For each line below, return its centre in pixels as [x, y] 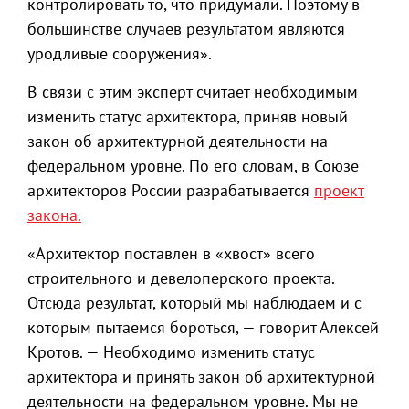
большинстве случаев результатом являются [186, 29]
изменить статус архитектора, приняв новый [188, 116]
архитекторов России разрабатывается [171, 190]
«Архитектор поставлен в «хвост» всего [171, 253]
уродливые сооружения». [120, 53]
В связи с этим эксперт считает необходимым [193, 92]
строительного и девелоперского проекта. [181, 278]
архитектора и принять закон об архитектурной [201, 377]
